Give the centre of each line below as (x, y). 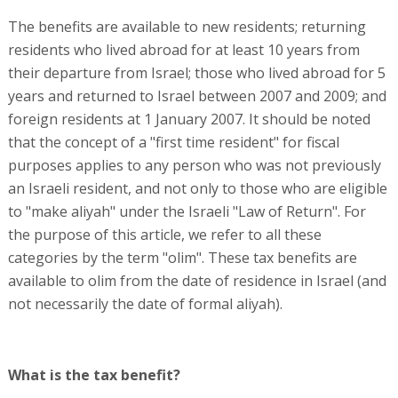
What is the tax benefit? (94, 375)
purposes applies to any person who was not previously (194, 165)
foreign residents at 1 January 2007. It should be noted (189, 119)
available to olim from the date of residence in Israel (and (197, 281)
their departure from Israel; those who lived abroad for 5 (196, 73)
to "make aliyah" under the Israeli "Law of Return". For (187, 211)
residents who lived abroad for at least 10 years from (183, 50)
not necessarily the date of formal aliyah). (145, 304)
